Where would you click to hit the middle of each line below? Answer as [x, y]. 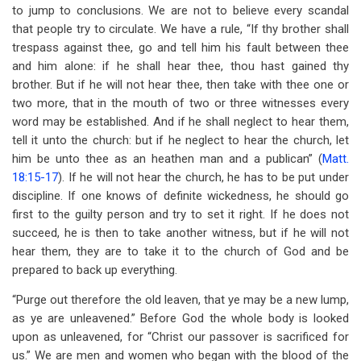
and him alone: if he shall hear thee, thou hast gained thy [180, 66]
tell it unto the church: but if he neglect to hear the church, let [180, 140]
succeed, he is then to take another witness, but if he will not [180, 233]
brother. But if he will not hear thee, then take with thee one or [180, 85]
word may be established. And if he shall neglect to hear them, [180, 122]
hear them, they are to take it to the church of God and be [180, 251]
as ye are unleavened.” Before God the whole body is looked [180, 318]
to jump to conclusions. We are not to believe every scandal [180, 10]
